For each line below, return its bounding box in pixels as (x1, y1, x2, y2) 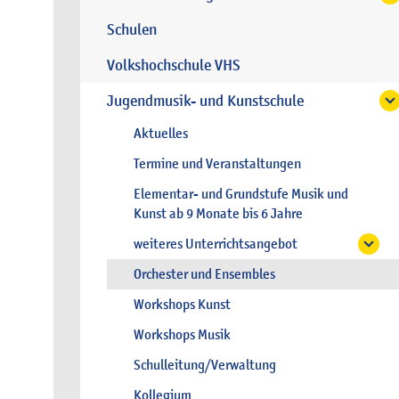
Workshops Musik (134, 326, 231, 344)
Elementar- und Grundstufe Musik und (134, 185, 348, 203)
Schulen (107, 20, 157, 39)
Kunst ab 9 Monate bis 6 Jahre (134, 205, 303, 223)
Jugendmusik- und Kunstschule (107, 92, 304, 110)
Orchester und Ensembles (134, 265, 275, 283)
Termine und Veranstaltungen (134, 155, 301, 173)
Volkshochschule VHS (107, 56, 240, 75)
